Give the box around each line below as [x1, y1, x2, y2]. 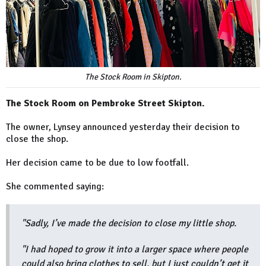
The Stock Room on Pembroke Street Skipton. [6, 97, 205, 110]
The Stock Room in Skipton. [84, 72, 182, 83]
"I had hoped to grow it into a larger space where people [21, 243, 248, 256]
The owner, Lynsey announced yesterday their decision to [6, 121, 240, 134]
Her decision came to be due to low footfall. [6, 157, 189, 169]
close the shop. [6, 133, 68, 145]
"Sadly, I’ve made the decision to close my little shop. [21, 217, 236, 230]
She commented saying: [6, 180, 104, 193]
